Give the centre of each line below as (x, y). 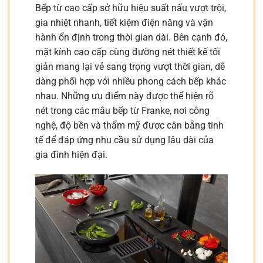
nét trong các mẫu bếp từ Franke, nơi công (122, 111)
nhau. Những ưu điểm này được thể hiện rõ (124, 96)
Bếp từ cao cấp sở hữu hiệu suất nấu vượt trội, (131, 8)
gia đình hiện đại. (71, 155)
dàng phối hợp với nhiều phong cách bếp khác (131, 82)
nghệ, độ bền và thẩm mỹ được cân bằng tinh (129, 126)
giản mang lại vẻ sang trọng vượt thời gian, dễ (130, 67)
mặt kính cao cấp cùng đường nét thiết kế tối (128, 52)
